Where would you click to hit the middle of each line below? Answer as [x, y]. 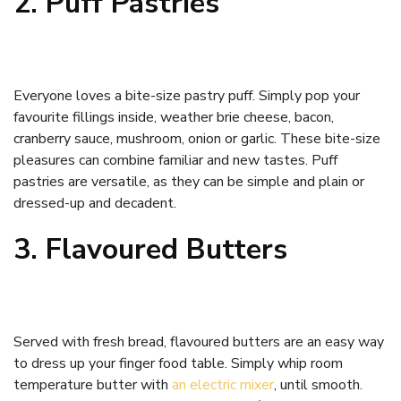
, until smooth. [318, 384]
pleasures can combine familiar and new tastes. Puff [175, 160]
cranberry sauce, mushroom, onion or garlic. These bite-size [197, 138]
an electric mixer [223, 384]
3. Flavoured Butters [150, 249]
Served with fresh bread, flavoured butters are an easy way [199, 341]
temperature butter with [93, 384]
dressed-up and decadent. [95, 203]
